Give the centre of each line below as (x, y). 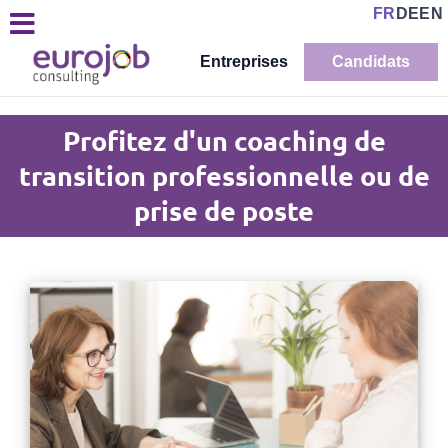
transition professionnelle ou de (224, 175)
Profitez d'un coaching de (224, 140)
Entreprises (243, 62)
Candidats (370, 62)
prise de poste (224, 210)
